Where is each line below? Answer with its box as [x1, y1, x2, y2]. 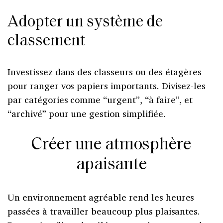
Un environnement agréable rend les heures [7, 191, 195, 203]
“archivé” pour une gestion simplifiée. [7, 107, 166, 119]
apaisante [76, 156, 147, 174]
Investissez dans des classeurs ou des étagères [7, 65, 202, 78]
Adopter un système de [7, 14, 163, 30]
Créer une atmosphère [31, 136, 192, 154]
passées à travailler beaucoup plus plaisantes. [7, 205, 201, 217]
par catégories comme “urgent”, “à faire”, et [7, 93, 193, 106]
